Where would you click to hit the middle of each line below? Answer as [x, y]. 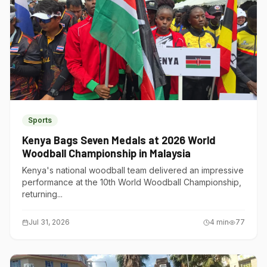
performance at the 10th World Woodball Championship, [132, 182]
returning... [42, 194]
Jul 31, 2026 [49, 222]
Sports [40, 120]
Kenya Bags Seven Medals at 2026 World [119, 140]
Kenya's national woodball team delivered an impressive [133, 170]
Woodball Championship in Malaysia [106, 153]
